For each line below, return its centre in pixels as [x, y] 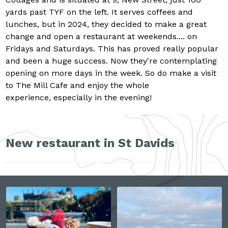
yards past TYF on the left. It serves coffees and [99, 12]
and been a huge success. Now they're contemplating [111, 61]
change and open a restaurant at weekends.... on [102, 37]
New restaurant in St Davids [90, 143]
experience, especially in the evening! [79, 98]
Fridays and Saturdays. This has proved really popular [112, 49]
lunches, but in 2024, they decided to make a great [106, 24]
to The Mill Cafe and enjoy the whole [78, 85]
